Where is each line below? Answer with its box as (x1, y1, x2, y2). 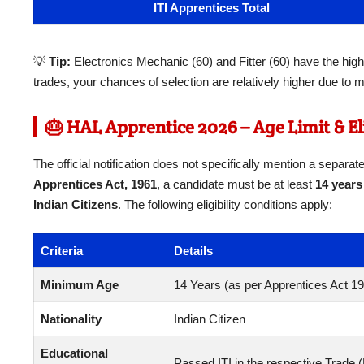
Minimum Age (41, 277, 119, 292)
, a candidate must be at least (157, 177, 315, 192)
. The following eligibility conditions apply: (118, 197, 332, 212)
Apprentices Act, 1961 (33, 177, 157, 192)
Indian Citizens (33, 197, 118, 212)
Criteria (41, 243, 83, 258)
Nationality (41, 311, 102, 326)
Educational (41, 345, 108, 360)
